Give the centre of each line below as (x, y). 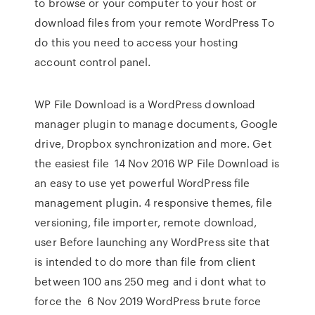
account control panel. (93, 62)
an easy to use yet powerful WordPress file (142, 183)
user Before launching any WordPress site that (152, 242)
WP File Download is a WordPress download (145, 104)
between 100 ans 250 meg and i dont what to (150, 281)
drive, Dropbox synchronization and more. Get (153, 143)
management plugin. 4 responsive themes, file (153, 202)
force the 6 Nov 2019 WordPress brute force (148, 301)
